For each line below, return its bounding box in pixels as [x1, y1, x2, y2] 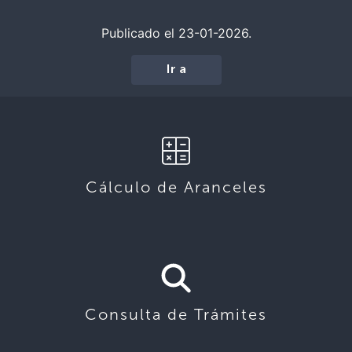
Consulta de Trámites [85, 304, 267, 324]
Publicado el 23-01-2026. [101, 24, 251, 41]
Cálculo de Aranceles [85, 177, 267, 196]
